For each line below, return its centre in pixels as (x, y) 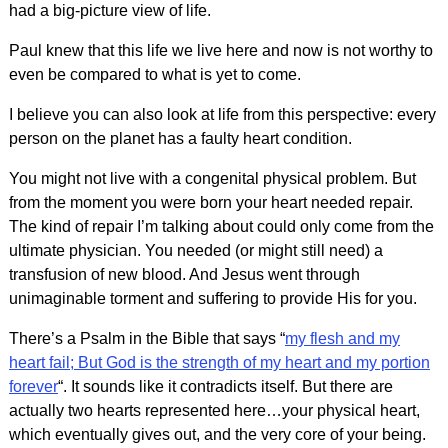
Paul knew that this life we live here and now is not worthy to (220, 50)
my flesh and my (342, 338)
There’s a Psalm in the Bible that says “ (146, 338)
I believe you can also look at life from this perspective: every (222, 114)
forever (33, 386)
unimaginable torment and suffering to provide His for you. (212, 298)
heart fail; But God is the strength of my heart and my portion (219, 362)
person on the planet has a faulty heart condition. (180, 138)
